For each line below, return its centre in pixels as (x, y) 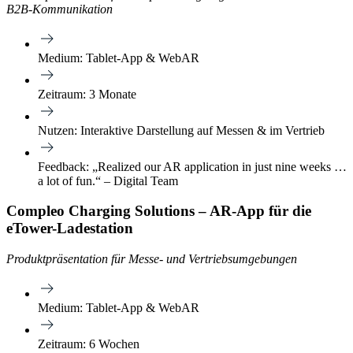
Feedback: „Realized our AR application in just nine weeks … (192, 166)
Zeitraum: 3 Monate (87, 94)
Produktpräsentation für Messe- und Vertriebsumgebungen (152, 259)
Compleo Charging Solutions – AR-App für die (159, 211)
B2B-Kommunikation (59, 9)
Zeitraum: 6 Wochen (89, 344)
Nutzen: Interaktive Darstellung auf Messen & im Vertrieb (181, 130)
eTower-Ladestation (70, 229)
